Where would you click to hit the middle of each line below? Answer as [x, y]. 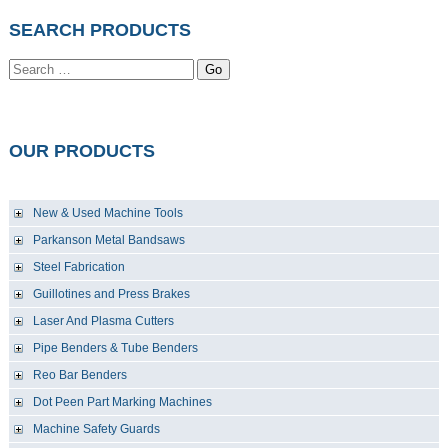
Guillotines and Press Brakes [111, 294]
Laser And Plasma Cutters [103, 321]
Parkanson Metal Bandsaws [108, 240]
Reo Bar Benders [79, 375]
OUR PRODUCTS [81, 151]
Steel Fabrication [78, 267]
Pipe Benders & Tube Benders [115, 348]
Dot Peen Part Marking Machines [122, 402]
